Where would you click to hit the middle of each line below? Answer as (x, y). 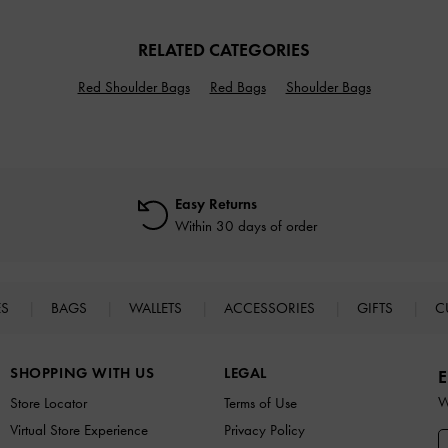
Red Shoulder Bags (133, 87)
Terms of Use (260, 403)
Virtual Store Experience (79, 430)
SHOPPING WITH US (82, 373)
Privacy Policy (264, 430)
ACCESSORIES (271, 308)
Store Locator (48, 403)
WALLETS (157, 308)
